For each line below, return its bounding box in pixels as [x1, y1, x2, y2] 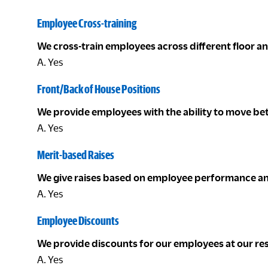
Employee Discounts [37, 214, 119, 227]
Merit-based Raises [37, 148, 114, 162]
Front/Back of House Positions [37, 82, 160, 96]
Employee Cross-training [37, 16, 136, 30]
